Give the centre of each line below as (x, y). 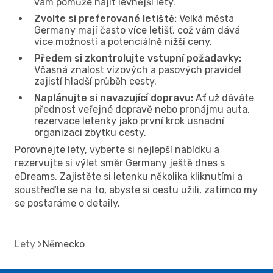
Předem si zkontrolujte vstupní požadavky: (138, 58)
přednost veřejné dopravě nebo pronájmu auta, (142, 109)
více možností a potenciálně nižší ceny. (123, 41)
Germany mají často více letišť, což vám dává (137, 30)
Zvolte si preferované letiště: (105, 18)
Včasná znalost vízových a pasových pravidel (138, 69)
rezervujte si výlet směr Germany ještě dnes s (120, 163)
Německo (64, 244)
